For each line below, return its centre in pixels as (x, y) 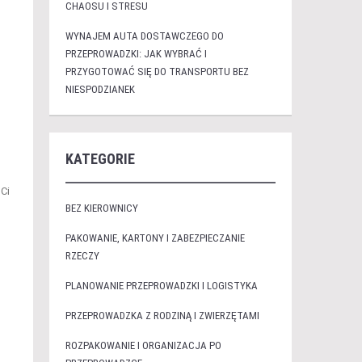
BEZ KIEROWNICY (101, 208)
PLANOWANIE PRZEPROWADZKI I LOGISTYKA (161, 286)
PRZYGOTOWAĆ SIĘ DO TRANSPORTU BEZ (157, 72)
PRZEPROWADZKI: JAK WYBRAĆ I (136, 54)
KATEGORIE (100, 159)
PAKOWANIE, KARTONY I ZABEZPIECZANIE (155, 238)
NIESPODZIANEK (100, 89)
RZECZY (82, 256)
